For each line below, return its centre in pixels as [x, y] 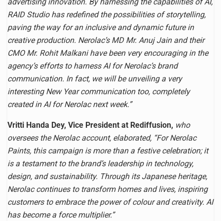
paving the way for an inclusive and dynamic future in [101, 27]
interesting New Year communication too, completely [99, 91]
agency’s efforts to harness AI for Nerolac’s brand [92, 66]
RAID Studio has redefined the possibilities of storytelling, [107, 14]
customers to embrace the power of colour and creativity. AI [110, 202]
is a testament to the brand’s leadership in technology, [100, 163]
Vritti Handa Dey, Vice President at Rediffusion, [90, 125]
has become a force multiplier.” [61, 215]
